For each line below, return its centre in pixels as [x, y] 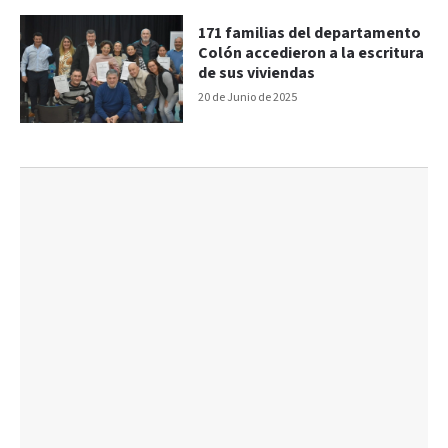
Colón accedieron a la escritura [311, 53]
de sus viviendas [257, 73]
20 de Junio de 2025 [248, 97]
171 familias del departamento [310, 33]
